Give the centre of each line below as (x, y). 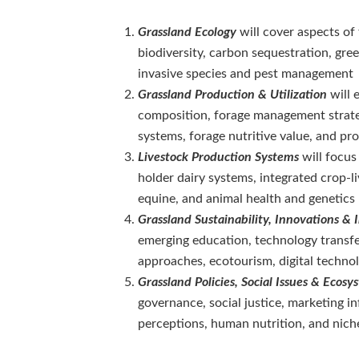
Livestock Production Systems (220, 157)
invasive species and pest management (246, 73)
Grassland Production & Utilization (232, 94)
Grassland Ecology (187, 32)
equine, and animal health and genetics (246, 198)
